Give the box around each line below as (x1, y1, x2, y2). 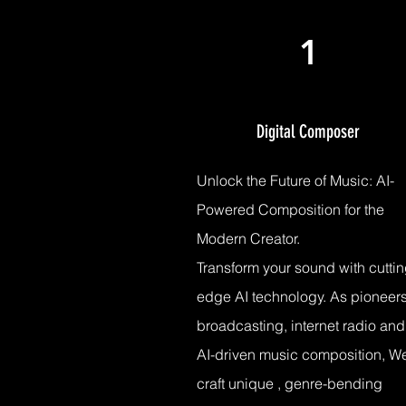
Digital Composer (256, 121, 360, 142)
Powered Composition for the (197, 200, 384, 218)
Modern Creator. (197, 229, 300, 247)
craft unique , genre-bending (197, 374, 382, 392)
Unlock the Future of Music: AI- (197, 171, 394, 189)
